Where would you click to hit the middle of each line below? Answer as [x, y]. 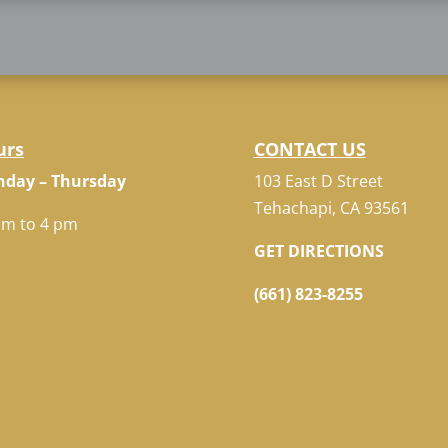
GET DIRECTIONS [318, 250]
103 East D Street [318, 180]
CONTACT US [309, 148]
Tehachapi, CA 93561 [331, 207]
